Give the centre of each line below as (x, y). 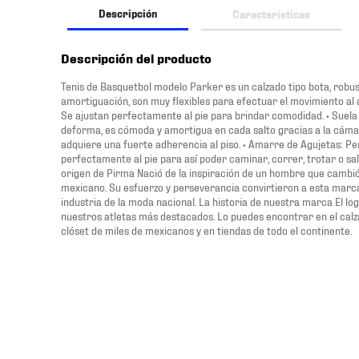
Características (271, 13)
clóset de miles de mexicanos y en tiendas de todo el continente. (206, 230)
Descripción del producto (136, 58)
